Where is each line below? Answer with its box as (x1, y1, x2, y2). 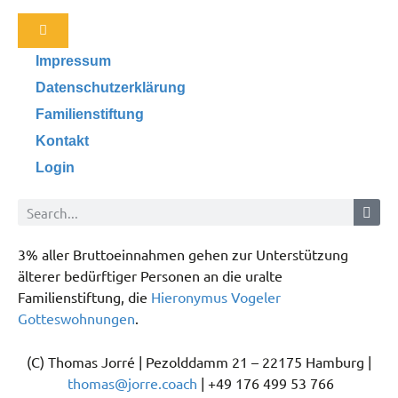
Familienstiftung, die (18, 288, 151, 306)
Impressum (36, 53, 111, 69)
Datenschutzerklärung (36, 80, 186, 96)
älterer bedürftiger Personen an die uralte (18, 267, 283, 285)
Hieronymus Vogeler (151, 288, 281, 306)
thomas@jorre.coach (68, 373, 197, 392)
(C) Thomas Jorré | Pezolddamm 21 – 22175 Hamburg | (27, 352, 371, 370)
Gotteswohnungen (18, 309, 135, 328)
